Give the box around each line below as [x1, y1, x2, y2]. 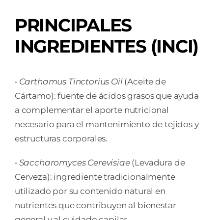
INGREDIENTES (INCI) [14, 35, 199, 57]
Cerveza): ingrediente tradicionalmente [14, 171, 175, 182]
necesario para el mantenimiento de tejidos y [14, 119, 199, 129]
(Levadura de [130, 157, 185, 167]
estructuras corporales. [14, 133, 108, 143]
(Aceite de [122, 76, 166, 86]
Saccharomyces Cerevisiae [19, 157, 130, 167]
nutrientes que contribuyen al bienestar [14, 200, 176, 210]
